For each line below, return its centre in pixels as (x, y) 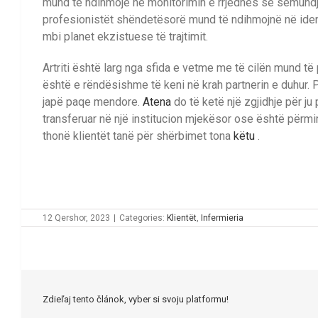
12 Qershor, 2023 (76, 218)
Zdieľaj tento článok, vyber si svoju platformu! (136, 300)
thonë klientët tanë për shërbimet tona (138, 136)
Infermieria (222, 218)
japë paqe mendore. (93, 102)
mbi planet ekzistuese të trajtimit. (125, 37)
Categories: (143, 218)
